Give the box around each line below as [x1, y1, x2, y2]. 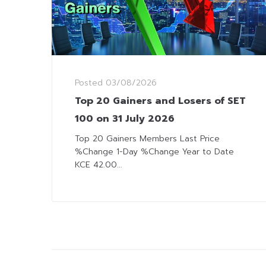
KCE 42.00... [75, 159, 122, 172]
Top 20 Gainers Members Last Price [75, 132, 220, 145]
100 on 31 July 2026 [75, 112, 175, 126]
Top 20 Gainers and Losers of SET [75, 94, 246, 109]
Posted [75, 77, 106, 90]
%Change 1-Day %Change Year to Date [75, 145, 234, 159]
